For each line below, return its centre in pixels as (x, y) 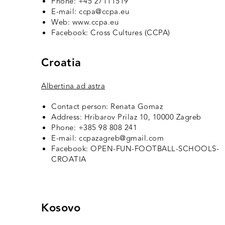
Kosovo (61, 208)
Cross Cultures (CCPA (129, 33)
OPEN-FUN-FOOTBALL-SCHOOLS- (155, 149)
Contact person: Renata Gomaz (107, 107)
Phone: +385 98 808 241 (94, 128)
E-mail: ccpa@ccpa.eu (90, 12)
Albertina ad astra (73, 86)
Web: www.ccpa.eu (85, 23)
